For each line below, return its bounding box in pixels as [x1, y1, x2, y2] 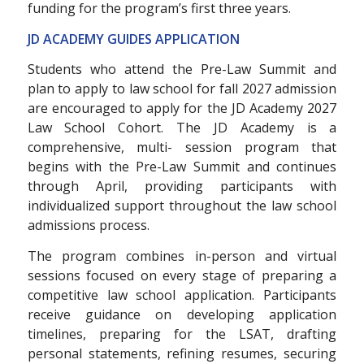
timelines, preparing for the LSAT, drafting [27, 324, 337, 343]
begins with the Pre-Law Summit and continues [27, 158, 337, 176]
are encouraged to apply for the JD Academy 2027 [27, 99, 337, 118]
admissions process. [27, 216, 149, 235]
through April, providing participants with [27, 177, 337, 196]
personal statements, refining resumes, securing [27, 344, 337, 362]
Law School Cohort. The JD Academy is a [27, 119, 337, 137]
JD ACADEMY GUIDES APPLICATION [27, 29, 240, 48]
